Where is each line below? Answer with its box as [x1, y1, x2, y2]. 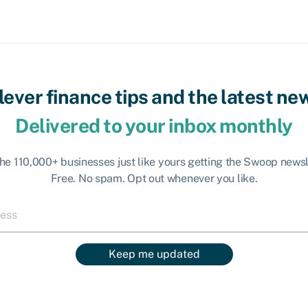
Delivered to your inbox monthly [15, 113, 293, 137]
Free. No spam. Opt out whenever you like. [50, 171, 258, 185]
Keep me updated [108, 247, 200, 261]
